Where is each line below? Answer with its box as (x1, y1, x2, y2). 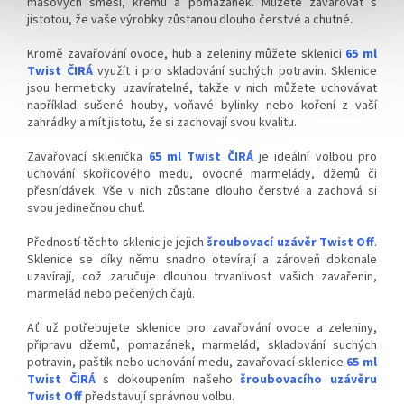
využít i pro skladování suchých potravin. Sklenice (92, 61, 377, 80)
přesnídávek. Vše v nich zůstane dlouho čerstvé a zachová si (27, 181, 377, 200)
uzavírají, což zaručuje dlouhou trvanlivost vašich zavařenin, (27, 267, 377, 286)
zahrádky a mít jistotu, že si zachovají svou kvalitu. (27, 113, 297, 132)
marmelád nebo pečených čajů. (27, 284, 195, 303)
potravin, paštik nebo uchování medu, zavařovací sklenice (27, 353, 347, 372)
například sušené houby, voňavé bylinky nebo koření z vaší (27, 96, 377, 115)
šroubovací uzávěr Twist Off (207, 233, 374, 252)
